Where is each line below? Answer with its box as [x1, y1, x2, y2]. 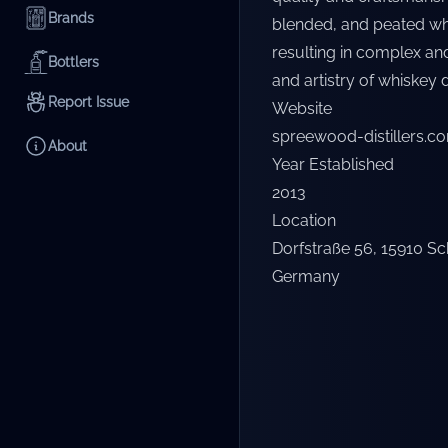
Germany [272, 267, 340, 286]
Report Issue [48, 94, 129, 110]
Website [272, 99, 332, 118]
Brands [48, 10, 94, 26]
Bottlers [48, 54, 99, 70]
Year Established [272, 155, 394, 174]
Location [272, 211, 336, 230]
